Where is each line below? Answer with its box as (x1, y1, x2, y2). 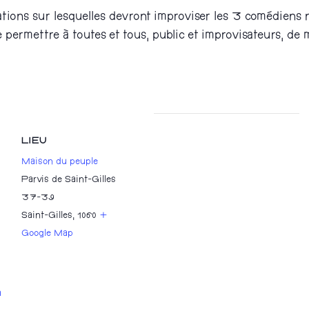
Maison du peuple (21, 159, 98, 166)
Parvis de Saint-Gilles (21, 177, 116, 184)
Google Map (21, 230, 73, 238)
